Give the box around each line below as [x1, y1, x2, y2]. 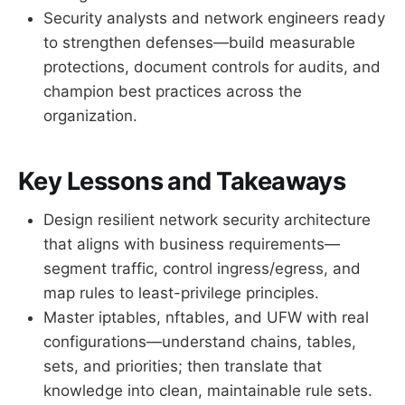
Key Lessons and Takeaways [18, 166, 346, 197]
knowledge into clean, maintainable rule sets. [43, 381, 372, 400]
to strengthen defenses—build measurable [43, 33, 355, 52]
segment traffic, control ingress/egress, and [43, 259, 361, 278]
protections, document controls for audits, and [43, 57, 381, 76]
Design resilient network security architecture [43, 210, 371, 229]
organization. [43, 106, 137, 125]
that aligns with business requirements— [43, 234, 340, 253]
